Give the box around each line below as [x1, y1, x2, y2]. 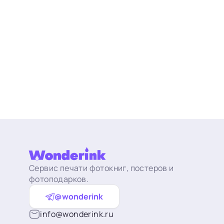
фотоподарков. [29, 173, 89, 184]
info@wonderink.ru [40, 208, 114, 219]
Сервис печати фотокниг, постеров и [29, 162, 174, 173]
